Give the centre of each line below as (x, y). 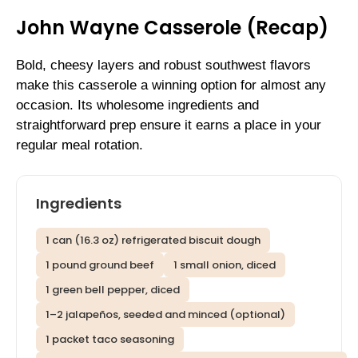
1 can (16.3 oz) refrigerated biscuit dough (153, 241)
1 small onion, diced (225, 265)
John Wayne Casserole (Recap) (172, 27)
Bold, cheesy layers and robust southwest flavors (163, 65)
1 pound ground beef (100, 265)
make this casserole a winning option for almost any (171, 85)
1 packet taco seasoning (110, 340)
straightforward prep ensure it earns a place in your (169, 125)
